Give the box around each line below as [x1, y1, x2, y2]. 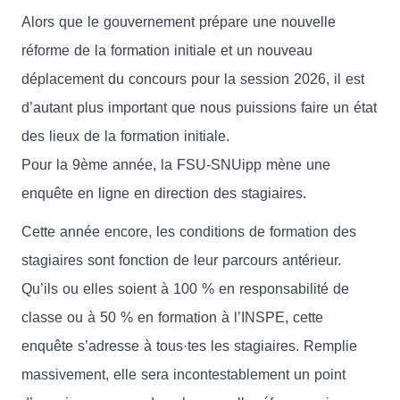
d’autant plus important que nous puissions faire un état [21, 99, 377, 115]
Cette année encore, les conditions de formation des [21, 224, 356, 240]
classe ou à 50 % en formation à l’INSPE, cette [21, 310, 323, 326]
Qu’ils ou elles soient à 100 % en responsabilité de [21, 281, 349, 297]
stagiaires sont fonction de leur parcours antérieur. [21, 253, 341, 269]
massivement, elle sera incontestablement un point [21, 367, 346, 383]
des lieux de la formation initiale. [21, 128, 229, 144]
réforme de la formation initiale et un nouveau [21, 42, 312, 58]
